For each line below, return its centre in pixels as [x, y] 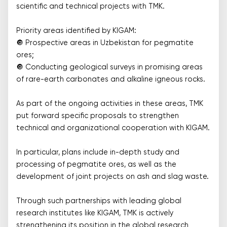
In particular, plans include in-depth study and [98, 153]
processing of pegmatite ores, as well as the [96, 165]
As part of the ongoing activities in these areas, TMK [110, 104]
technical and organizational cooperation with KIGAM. [113, 128]
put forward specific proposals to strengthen [98, 116]
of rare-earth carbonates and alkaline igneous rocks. [111, 80]
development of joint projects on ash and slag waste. [112, 177]
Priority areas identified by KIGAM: [76, 31]
